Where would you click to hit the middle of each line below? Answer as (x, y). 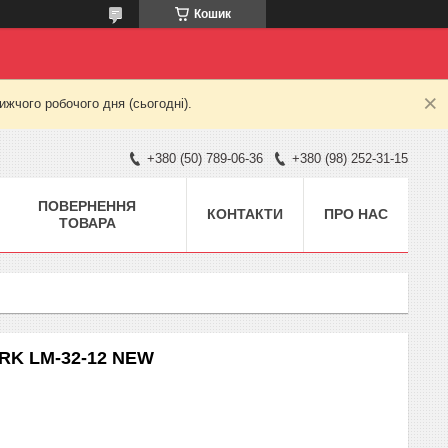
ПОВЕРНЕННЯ (87, 205)
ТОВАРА (87, 222)
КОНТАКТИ (245, 213)
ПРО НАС (356, 213)
